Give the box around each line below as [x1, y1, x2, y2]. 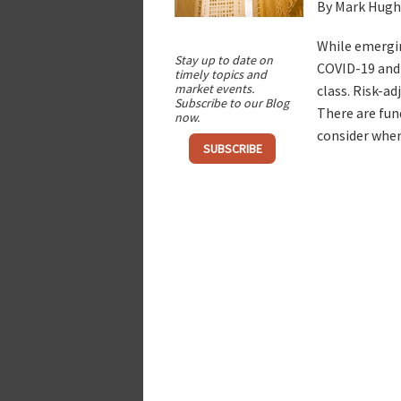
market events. [174, 80, 254, 97]
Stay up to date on [174, 51, 273, 68]
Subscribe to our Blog [174, 94, 289, 111]
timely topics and [174, 65, 267, 82]
